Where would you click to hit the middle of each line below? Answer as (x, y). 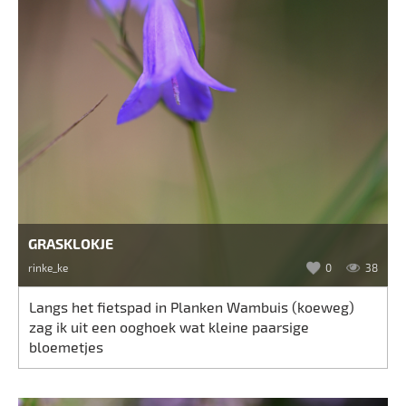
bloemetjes (67, 347)
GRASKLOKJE (71, 243)
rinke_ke (48, 268)
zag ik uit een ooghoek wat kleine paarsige (169, 327)
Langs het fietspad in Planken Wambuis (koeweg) (192, 307)
